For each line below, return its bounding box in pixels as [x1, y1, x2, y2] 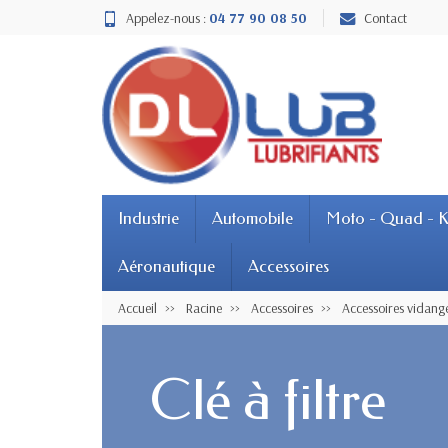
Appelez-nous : [126, 8, 209, 27]
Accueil [118, 298, 157, 317]
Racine [186, 298, 222, 317]
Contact [364, 8, 407, 27]
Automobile [212, 208, 293, 228]
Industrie [118, 208, 179, 228]
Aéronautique [118, 256, 215, 276]
